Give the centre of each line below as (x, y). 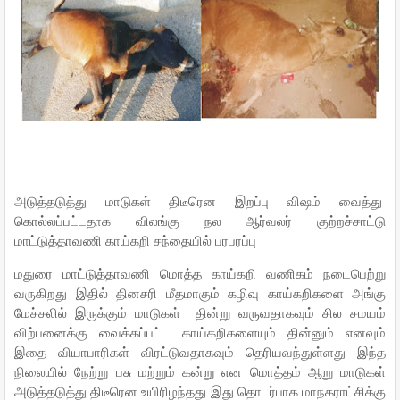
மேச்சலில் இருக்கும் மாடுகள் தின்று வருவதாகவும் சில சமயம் (200, 312)
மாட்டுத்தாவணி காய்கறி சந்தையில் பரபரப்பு (135, 240)
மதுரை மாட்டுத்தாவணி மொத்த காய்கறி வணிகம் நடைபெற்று (200, 273)
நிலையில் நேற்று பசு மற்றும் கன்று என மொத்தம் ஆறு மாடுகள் (200, 371)
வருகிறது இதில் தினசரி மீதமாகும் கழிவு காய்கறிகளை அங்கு (200, 293)
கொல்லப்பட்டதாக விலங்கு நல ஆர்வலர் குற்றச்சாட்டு (200, 221)
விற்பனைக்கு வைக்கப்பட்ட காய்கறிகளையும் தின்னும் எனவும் (200, 332)
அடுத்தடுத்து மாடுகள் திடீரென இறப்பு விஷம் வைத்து (200, 201)
